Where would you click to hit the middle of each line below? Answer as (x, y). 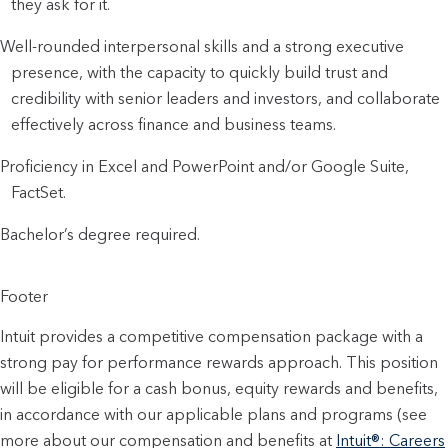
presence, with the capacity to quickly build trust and (200, 72)
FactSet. (39, 192)
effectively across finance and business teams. (176, 124)
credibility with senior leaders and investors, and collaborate (226, 98)
